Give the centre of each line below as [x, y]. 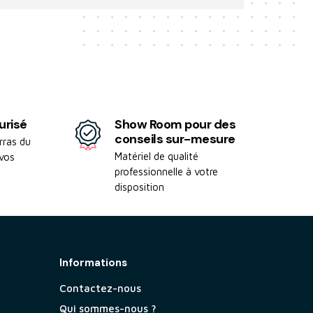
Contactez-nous [100, 289]
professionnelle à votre [167, 172]
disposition [140, 187]
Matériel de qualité [157, 156]
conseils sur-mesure [175, 139]
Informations [93, 263]
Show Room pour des [175, 125]
